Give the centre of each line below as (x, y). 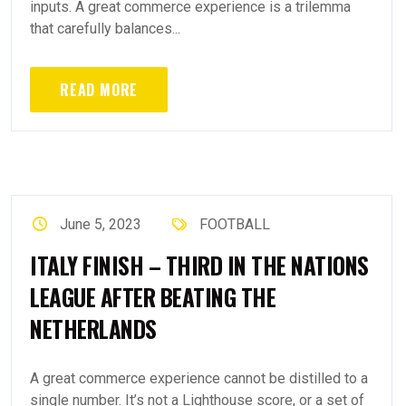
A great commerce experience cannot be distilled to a (199, 378)
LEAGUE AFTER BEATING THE (153, 297)
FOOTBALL (234, 224)
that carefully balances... (105, 29)
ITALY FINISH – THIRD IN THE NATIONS (199, 265)
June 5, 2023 (101, 224)
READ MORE (99, 90)
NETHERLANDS (93, 329)
